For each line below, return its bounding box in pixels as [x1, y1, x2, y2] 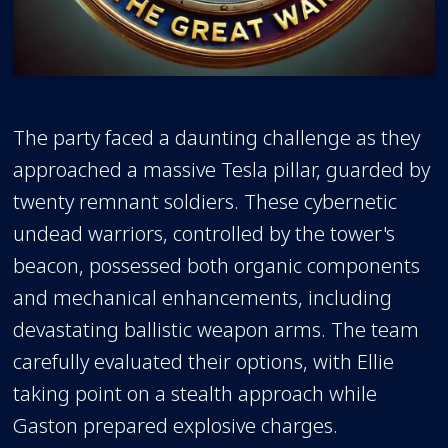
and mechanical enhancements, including [13, 282, 393, 311]
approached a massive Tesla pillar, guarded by [13, 154, 431, 183]
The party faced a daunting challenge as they [13, 122, 421, 151]
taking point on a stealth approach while [13, 378, 378, 407]
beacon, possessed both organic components [13, 250, 421, 279]
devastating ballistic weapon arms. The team [13, 314, 420, 343]
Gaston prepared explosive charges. [13, 410, 339, 439]
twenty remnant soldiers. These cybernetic [13, 186, 398, 215]
